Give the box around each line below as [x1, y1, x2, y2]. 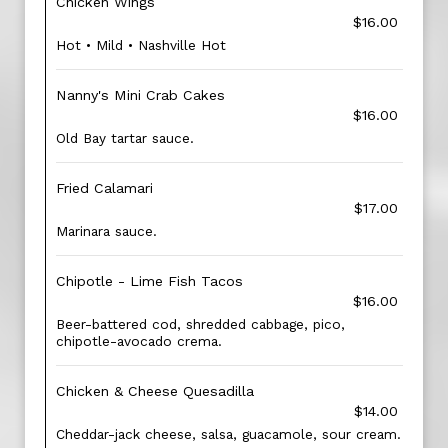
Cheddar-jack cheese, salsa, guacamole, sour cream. [56, 426, 401, 442]
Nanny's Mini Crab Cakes [56, 87, 225, 103]
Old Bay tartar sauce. [56, 130, 194, 146]
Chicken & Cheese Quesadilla [56, 383, 254, 399]
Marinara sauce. [56, 223, 157, 239]
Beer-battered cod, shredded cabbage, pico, [56, 316, 345, 332]
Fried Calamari [56, 180, 153, 196]
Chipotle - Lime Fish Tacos [56, 273, 243, 289]
